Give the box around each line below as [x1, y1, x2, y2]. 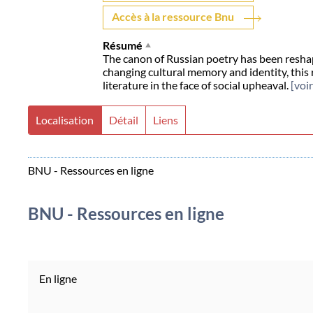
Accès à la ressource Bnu [111, 9, 234, 23]
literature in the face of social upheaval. [102, 78, 291, 92]
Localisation [36, 112, 94, 126]
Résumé [102, 38, 143, 52]
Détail [109, 112, 138, 126]
